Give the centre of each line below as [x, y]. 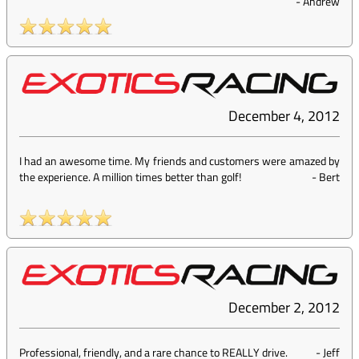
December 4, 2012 [284, 116]
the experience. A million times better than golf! [130, 177]
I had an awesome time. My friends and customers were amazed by [179, 161]
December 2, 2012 [284, 308]
